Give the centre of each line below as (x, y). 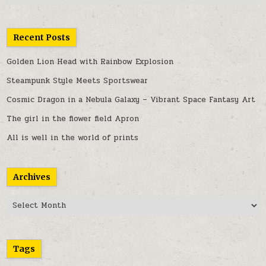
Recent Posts (42, 38)
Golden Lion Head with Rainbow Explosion (90, 62)
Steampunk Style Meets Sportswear (77, 81)
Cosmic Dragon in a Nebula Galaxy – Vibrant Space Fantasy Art (131, 100)
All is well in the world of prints (73, 138)
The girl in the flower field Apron (73, 119)
